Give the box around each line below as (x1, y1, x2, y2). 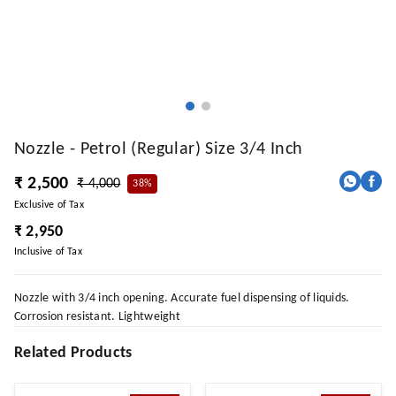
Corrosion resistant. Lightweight (14, 309, 180, 324)
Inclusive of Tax (14, 246, 82, 257)
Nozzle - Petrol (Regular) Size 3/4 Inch (14, 140, 303, 158)
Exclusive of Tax (14, 199, 84, 210)
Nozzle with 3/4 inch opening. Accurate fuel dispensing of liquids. (14, 291, 350, 305)
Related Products (14, 344, 133, 362)
